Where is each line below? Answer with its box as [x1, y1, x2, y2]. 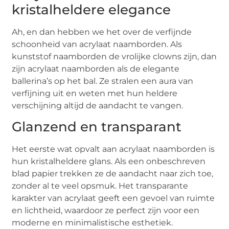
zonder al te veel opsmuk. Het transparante [12, 180, 189, 191]
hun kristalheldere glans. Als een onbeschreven [12, 156, 206, 166]
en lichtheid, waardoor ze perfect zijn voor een [12, 205, 200, 215]
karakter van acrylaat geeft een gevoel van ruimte [12, 193, 215, 203]
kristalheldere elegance [12, 1, 171, 18]
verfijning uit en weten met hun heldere [12, 88, 178, 98]
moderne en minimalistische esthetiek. [12, 217, 173, 227]
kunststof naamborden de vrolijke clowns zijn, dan [12, 51, 217, 61]
